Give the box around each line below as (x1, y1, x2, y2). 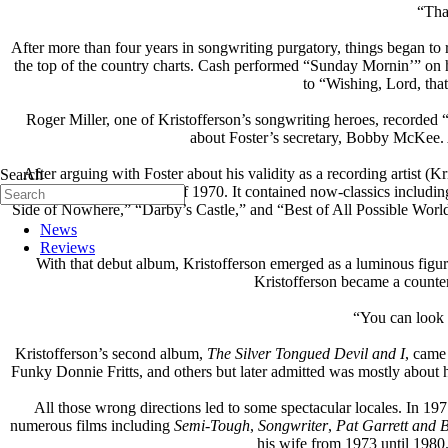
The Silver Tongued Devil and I (206, 344, 405, 362)
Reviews (40, 239, 95, 256)
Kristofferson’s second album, (14, 344, 207, 362)
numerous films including (10, 416, 174, 434)
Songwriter (258, 416, 328, 434)
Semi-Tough (174, 416, 250, 434)
